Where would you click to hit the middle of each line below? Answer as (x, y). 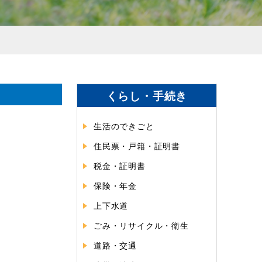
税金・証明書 (120, 165)
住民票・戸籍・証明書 (137, 145)
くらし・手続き (147, 95)
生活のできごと (124, 125)
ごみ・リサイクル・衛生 (141, 225)
